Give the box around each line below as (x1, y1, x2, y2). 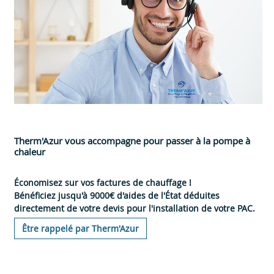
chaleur (14, 145, 45, 158)
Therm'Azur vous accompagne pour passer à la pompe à (14, 134, 250, 147)
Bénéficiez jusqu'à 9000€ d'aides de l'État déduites (14, 189, 220, 201)
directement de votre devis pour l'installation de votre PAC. (14, 202, 255, 214)
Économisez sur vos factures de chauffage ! (14, 176, 191, 188)
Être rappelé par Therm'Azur (22, 222, 139, 234)
